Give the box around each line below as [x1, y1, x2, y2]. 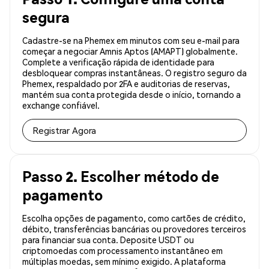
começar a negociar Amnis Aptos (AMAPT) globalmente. [22, 46, 238, 57]
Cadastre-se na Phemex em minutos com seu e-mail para [22, 35, 240, 46]
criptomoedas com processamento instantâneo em [22, 245, 223, 256]
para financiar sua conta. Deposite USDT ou [22, 234, 194, 246]
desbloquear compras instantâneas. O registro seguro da [22, 67, 247, 79]
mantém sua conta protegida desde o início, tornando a [22, 89, 241, 100]
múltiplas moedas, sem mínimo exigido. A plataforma [22, 256, 226, 267]
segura [22, 8, 70, 27]
